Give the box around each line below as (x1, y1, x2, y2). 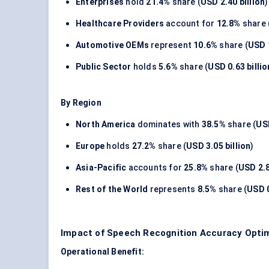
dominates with (135, 119, 202, 130)
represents (148, 184, 198, 195)
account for (164, 19, 217, 29)
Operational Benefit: (61, 247, 144, 257)
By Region (61, 98, 101, 108)
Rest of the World (76, 184, 148, 195)
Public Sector (76, 62, 131, 72)
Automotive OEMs (76, 40, 149, 50)
